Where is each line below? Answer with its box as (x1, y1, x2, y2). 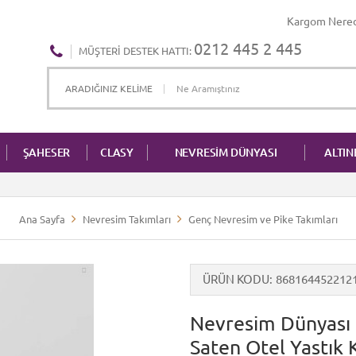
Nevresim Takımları (82, 214, 171, 225)
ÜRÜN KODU (203, 273, 269, 286)
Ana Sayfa (18, 214, 65, 225)
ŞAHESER (22, 146, 71, 159)
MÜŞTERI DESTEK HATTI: (79, 45, 194, 56)
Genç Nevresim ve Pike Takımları (188, 214, 338, 225)
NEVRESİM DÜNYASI (174, 146, 277, 159)
